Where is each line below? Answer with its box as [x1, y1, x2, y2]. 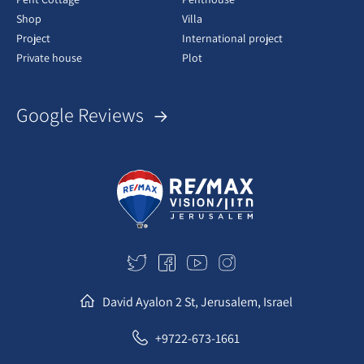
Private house [16, 50, 82, 65]
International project [182, 30, 283, 45]
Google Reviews [16, 101, 148, 128]
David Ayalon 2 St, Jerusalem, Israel [102, 293, 292, 310]
